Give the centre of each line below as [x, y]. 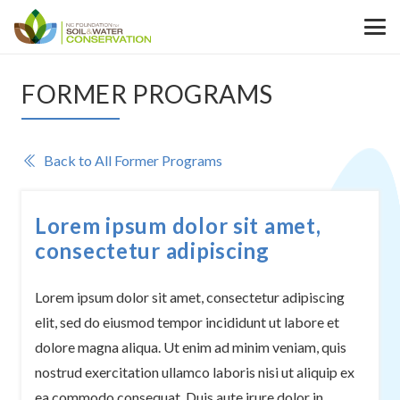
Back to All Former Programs [133, 160]
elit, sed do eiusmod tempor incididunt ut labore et [187, 322]
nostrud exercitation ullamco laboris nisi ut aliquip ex [195, 372]
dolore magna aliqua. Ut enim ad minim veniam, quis [191, 347]
